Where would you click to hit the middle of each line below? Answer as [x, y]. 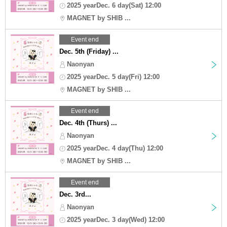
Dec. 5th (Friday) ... [89, 51]
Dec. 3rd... [75, 194]
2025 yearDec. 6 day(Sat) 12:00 [114, 5]
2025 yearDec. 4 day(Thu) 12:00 [115, 148]
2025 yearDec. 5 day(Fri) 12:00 [113, 77]
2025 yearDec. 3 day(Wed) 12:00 [116, 219]
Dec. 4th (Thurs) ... [88, 123]
